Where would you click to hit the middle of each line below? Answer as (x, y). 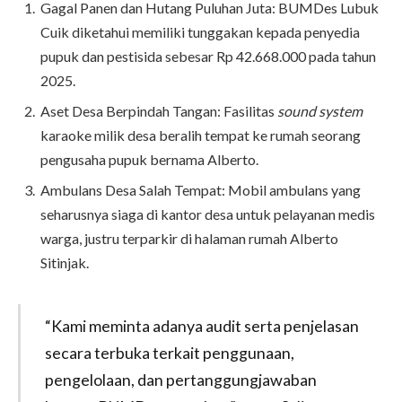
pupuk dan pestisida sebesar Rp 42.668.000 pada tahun (208, 57)
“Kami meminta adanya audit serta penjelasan (201, 326)
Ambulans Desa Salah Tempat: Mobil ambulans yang (201, 190)
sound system (320, 111)
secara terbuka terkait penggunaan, (169, 353)
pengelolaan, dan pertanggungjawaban (180, 380)
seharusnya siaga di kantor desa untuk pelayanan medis (208, 214)
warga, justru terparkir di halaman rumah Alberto (189, 239)
